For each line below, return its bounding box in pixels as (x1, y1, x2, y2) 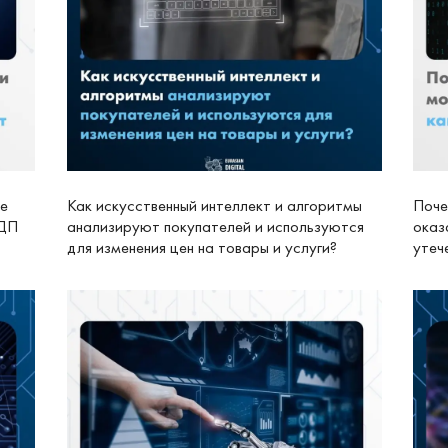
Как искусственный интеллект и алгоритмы (66, 195, 362, 217)
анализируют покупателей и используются (66, 216, 364, 238)
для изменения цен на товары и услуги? (66, 237, 337, 259)
